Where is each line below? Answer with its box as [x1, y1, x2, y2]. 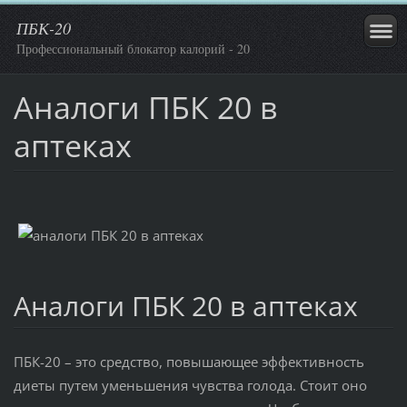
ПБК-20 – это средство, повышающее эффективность [13, 352, 364, 371]
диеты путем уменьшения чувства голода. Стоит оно [13, 375, 367, 394]
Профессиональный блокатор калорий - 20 [16, 40, 250, 57]
